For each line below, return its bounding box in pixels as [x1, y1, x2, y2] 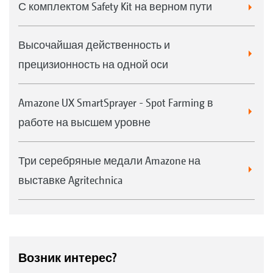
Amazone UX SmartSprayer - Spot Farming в [18, 96, 213, 109]
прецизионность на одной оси [18, 58, 168, 71]
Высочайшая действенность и [18, 38, 170, 51]
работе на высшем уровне [18, 116, 151, 129]
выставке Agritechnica [18, 174, 122, 186]
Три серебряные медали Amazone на [18, 154, 200, 167]
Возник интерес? [18, 250, 117, 265]
